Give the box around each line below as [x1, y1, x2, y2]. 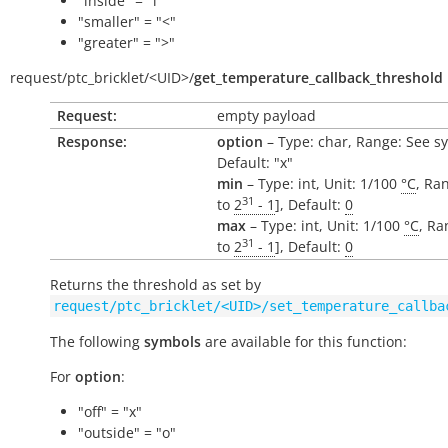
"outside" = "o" [78, 423, 176, 442]
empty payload [217, 106, 316, 125]
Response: [57, 132, 127, 151]
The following [50, 332, 144, 351]
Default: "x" [217, 153, 293, 172]
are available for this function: [201, 332, 407, 351]
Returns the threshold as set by [50, 275, 261, 294]
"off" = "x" [78, 402, 142, 421]
